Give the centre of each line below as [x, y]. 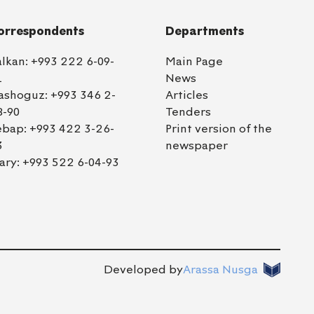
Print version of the [218, 129]
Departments [204, 31]
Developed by [143, 270]
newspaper [196, 145]
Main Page [194, 62]
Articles [186, 95]
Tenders [188, 112]
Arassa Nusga [220, 270]
